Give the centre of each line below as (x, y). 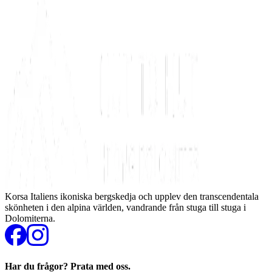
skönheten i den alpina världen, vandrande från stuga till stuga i (125, 207)
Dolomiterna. (30, 218)
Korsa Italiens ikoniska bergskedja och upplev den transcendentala (132, 196)
